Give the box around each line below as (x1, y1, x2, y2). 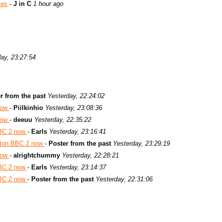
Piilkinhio (13, 104, 43, 111)
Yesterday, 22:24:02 (48, 92, 105, 100)
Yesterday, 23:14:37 (49, 164, 106, 171)
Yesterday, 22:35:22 (34, 116, 91, 123)
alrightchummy (13, 152, 60, 159)
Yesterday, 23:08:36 (45, 104, 102, 111)
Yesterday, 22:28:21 (61, 152, 119, 159)
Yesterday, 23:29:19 (113, 140, 170, 147)
